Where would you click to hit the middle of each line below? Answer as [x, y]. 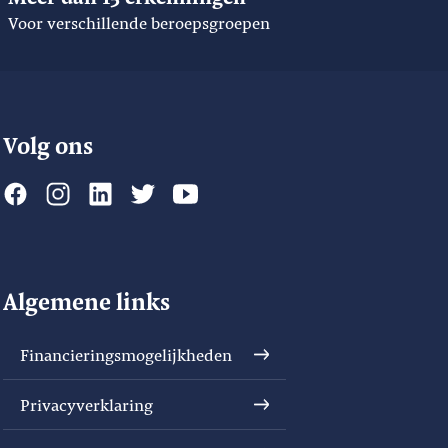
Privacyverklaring [86, 404]
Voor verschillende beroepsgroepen [139, 22]
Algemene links [86, 300]
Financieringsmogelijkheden [125, 355]
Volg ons [47, 144]
